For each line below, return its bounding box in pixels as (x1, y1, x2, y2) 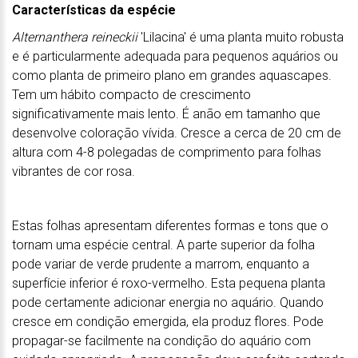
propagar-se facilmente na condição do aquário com (12, 332, 311, 348)
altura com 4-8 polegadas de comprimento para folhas (12, 144, 321, 160)
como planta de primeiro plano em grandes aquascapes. (12, 67, 332, 83)
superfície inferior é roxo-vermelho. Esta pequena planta (12, 275, 325, 291)
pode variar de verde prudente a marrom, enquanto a (12, 256, 309, 272)
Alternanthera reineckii (12, 29, 141, 45)
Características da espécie (12, 2, 176, 18)
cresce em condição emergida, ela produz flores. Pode (12, 313, 324, 329)
